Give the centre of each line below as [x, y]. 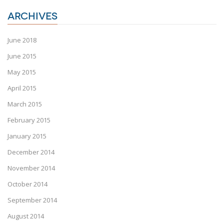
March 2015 [25, 104]
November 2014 [31, 168]
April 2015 [22, 88]
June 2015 [22, 56]
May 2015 [22, 72]
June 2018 [22, 40]
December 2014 [31, 152]
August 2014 [26, 216]
